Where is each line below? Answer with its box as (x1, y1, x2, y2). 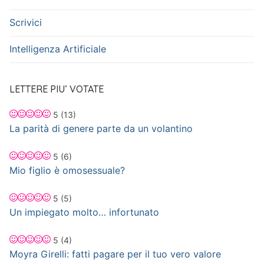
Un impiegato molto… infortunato (9, 206, 159, 218)
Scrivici (9, 16, 42, 29)
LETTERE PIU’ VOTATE (9, 82, 104, 95)
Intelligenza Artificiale (9, 43, 106, 55)
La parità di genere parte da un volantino (9, 122, 193, 134)
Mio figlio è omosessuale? (9, 164, 125, 176)
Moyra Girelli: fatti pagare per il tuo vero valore (9, 247, 221, 260)
